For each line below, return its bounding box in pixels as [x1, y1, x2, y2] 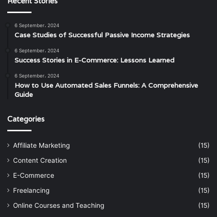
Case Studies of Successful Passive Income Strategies [15, 30, 190, 39]
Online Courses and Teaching [13, 201, 104, 209]
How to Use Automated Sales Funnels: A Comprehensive [15, 80, 198, 90]
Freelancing [13, 186, 49, 194]
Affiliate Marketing [13, 141, 70, 149]
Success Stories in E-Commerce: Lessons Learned [15, 55, 174, 64]
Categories [7, 114, 45, 124]
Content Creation [13, 156, 67, 164]
